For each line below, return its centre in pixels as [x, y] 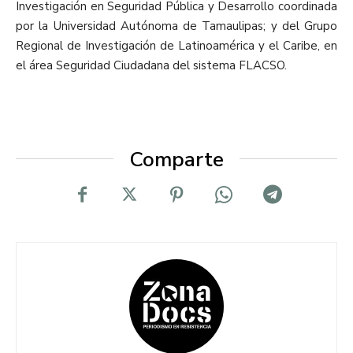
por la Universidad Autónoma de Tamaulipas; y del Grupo [176, 26]
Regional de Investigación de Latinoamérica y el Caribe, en [176, 46]
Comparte [176, 160]
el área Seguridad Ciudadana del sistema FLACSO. [151, 66]
